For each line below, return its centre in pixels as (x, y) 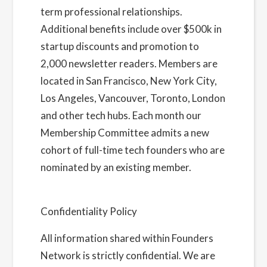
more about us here (83, 184)
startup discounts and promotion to (119, 46)
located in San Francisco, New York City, (128, 81)
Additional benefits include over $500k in (131, 29)
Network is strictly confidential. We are (128, 255)
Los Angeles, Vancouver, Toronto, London (133, 98)
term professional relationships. (111, 12)
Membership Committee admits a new (125, 133)
